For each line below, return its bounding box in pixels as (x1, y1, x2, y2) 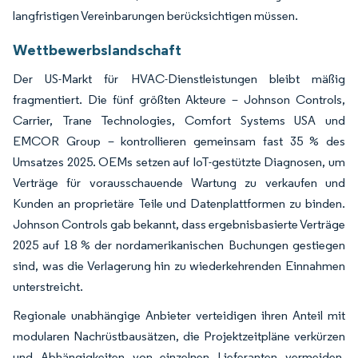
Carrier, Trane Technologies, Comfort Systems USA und (13, 112, 345, 128)
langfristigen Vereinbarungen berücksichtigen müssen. (13, 7, 298, 23)
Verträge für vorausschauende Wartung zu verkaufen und (13, 174, 345, 190)
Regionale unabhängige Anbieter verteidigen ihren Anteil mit (13, 307, 345, 323)
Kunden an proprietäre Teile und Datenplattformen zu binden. (13, 195, 345, 211)
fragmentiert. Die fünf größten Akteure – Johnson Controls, (13, 91, 345, 107)
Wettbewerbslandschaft (13, 39, 181, 59)
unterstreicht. (13, 278, 83, 294)
